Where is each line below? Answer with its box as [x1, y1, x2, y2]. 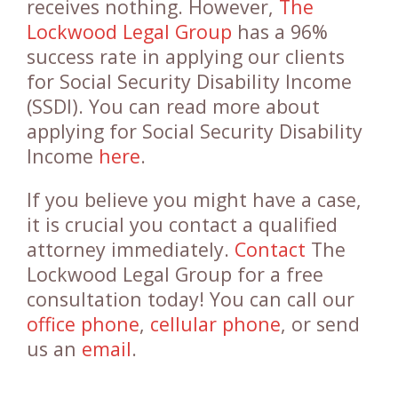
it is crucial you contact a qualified [27, 211, 338, 237]
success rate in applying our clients [27, 44, 345, 69]
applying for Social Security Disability [27, 118, 362, 144]
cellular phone [150, 311, 281, 337]
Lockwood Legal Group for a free [27, 261, 323, 287]
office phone [27, 311, 139, 337]
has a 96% [232, 19, 328, 44]
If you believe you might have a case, [27, 187, 362, 212]
